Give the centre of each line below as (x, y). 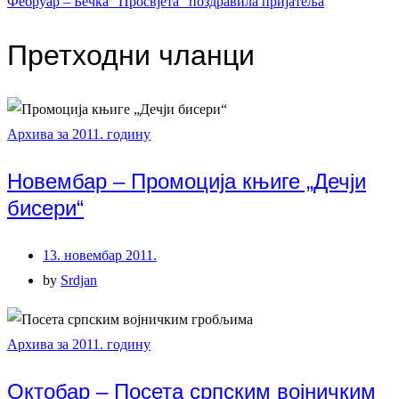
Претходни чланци (131, 56)
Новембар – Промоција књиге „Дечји (187, 181)
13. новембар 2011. (100, 255)
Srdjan (79, 280)
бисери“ (45, 208)
